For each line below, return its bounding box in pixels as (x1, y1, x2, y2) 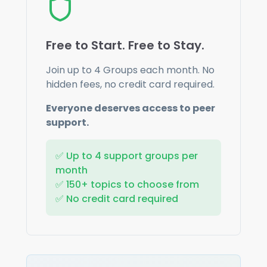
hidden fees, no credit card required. (46, 77, 215, 91)
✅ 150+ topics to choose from (55, 177, 199, 191)
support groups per (101, 148, 198, 163)
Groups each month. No (101, 63, 215, 77)
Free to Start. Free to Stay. (46, 36, 204, 54)
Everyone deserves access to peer (46, 101, 215, 115)
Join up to (46, 63, 94, 77)
